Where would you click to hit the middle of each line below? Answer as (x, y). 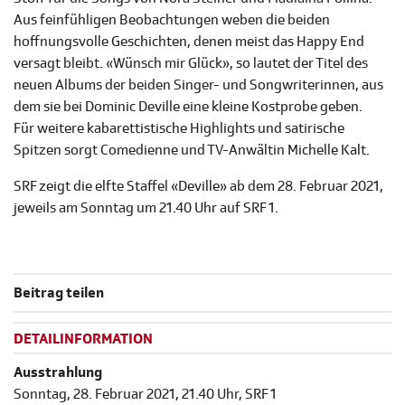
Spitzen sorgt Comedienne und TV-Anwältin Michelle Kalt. (192, 151)
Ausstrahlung (58, 372)
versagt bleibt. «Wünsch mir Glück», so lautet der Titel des (191, 64)
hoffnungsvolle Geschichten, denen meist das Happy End (189, 42)
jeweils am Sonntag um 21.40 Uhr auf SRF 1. (146, 208)
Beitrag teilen (59, 293)
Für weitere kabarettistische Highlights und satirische (179, 129)
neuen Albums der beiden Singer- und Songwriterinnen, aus (198, 85)
